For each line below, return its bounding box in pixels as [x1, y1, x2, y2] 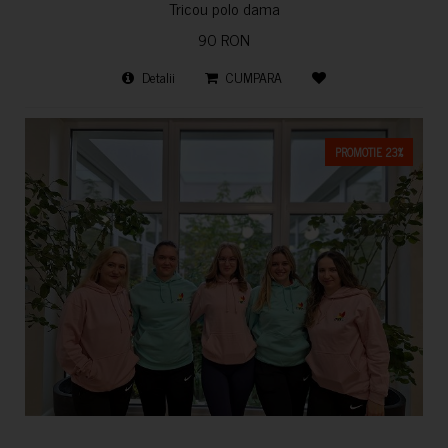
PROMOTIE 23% [335, 142, 403, 161]
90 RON [198, 25, 250, 52]
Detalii [142, 64, 175, 88]
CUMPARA [226, 64, 282, 88]
